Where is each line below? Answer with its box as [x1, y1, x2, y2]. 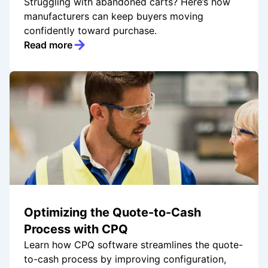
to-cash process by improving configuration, [24, 253, 226, 266]
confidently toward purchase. [24, 25, 157, 37]
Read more [24, 39, 72, 51]
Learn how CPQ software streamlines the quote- [24, 239, 243, 251]
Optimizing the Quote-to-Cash [24, 205, 201, 220]
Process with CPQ [24, 222, 128, 237]
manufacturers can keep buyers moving [24, 10, 203, 23]
